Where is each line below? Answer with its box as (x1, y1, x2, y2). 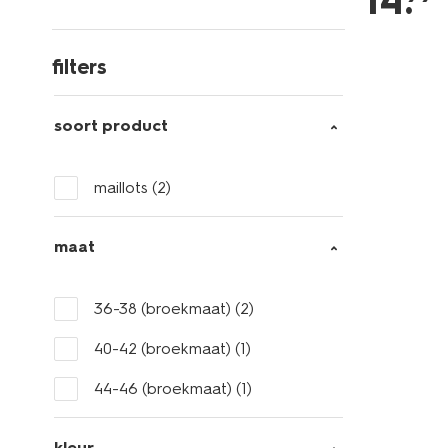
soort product (54, 116, 168, 135)
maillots (94, 178, 152, 197)
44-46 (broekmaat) (94, 379, 236, 398)
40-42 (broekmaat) (94, 339, 235, 358)
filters (52, 55, 107, 79)
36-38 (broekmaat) (94, 299, 235, 318)
